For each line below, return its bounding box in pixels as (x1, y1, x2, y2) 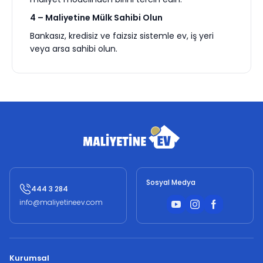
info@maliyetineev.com (19, 197, 103, 208)
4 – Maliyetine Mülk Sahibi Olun (30, 12, 163, 24)
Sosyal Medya (146, 177, 195, 188)
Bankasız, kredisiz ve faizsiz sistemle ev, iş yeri (30, 30, 214, 42)
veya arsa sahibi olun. (30, 43, 117, 55)
